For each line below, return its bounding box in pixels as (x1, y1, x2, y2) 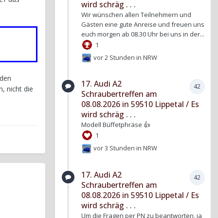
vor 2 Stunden (93, 53, 135, 62)
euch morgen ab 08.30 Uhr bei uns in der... (81, 30, 204, 38)
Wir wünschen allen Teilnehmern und (81, 10, 191, 19)
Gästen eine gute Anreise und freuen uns (81, 20, 204, 29)
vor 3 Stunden (93, 143, 135, 152)
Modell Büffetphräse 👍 (81, 120, 150, 129)
